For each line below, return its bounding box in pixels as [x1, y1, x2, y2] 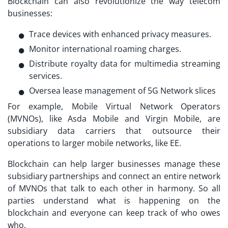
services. [29, 70, 62, 82]
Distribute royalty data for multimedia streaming [29, 58, 220, 70]
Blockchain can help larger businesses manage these [8, 158, 220, 170]
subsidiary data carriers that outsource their [8, 125, 220, 137]
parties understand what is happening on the [8, 195, 220, 207]
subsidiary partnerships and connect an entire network [8, 170, 220, 182]
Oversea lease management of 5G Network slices [29, 85, 216, 97]
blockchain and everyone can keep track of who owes [8, 207, 220, 219]
